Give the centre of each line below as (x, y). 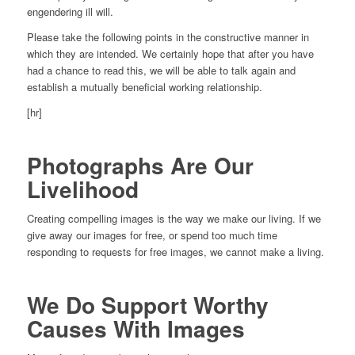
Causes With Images (136, 329)
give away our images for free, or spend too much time (152, 235)
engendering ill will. (70, 12)
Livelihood (82, 189)
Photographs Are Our (140, 166)
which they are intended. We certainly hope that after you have (170, 54)
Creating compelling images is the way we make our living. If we (174, 219)
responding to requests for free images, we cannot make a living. (175, 252)
